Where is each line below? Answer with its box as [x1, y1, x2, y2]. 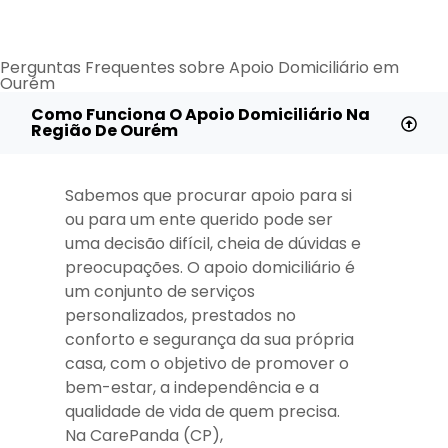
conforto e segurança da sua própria [65, 328, 354, 352]
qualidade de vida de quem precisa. [65, 400, 340, 424]
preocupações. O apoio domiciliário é [65, 256, 355, 280]
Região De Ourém [31, 119, 178, 143]
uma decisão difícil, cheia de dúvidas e [65, 232, 361, 256]
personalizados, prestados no [65, 304, 296, 328]
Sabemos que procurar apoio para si [65, 184, 352, 208]
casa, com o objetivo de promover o [65, 352, 349, 376]
